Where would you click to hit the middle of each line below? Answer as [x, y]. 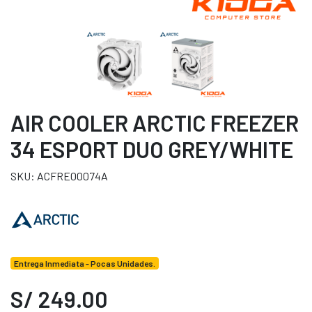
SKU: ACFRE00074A [59, 176]
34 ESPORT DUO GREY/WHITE [152, 149]
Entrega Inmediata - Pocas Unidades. [84, 263]
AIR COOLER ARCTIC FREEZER [155, 123]
